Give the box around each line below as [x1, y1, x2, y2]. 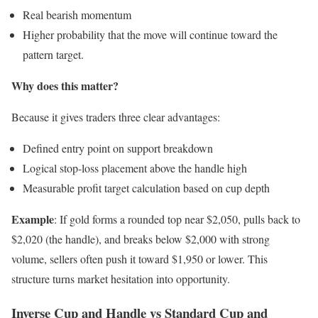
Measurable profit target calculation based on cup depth [23, 180, 270, 195]
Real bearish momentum [23, 6, 131, 22]
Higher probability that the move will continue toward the [23, 26, 278, 42]
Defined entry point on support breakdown [23, 140, 213, 155]
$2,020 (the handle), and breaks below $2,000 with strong [11, 231, 270, 246]
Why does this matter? [11, 77, 119, 94]
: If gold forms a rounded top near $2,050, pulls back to [54, 211, 300, 226]
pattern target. [23, 46, 84, 62]
